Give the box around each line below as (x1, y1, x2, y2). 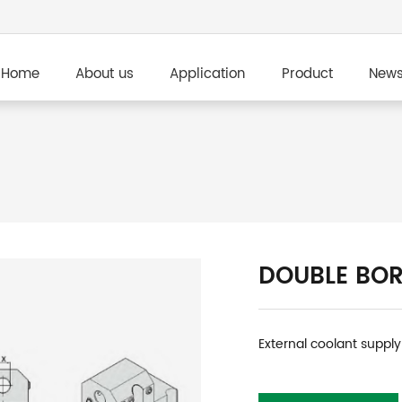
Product (281, 63, 333, 86)
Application (170, 63, 246, 86)
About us (74, 63, 134, 86)
